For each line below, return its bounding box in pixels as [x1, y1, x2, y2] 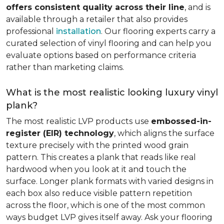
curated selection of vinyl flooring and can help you [6, 38, 211, 48]
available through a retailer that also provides [6, 14, 187, 24]
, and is [184, 2, 210, 12]
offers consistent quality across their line [6, 2, 184, 12]
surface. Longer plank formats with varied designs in [6, 176, 213, 186]
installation [56, 26, 101, 36]
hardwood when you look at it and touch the [6, 164, 186, 174]
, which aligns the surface [114, 128, 214, 138]
